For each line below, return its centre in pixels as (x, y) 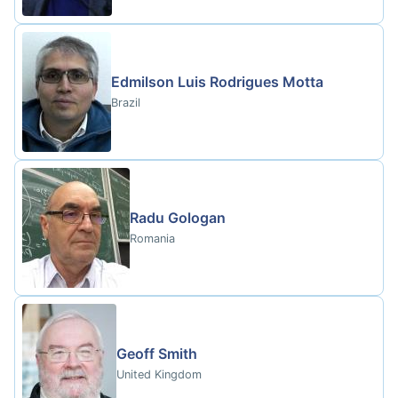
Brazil (126, 102)
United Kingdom (159, 374)
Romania (152, 238)
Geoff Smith (157, 353)
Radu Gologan (178, 217)
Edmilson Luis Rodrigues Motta (217, 81)
